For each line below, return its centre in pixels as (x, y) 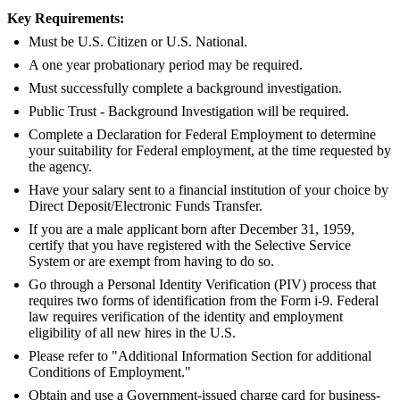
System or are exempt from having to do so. (151, 262)
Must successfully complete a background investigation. (185, 88)
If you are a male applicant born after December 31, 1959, (192, 229)
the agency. (60, 167)
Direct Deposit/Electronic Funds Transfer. (146, 206)
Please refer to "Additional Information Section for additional (200, 356)
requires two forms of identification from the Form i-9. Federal (204, 301)
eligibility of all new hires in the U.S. (132, 333)
